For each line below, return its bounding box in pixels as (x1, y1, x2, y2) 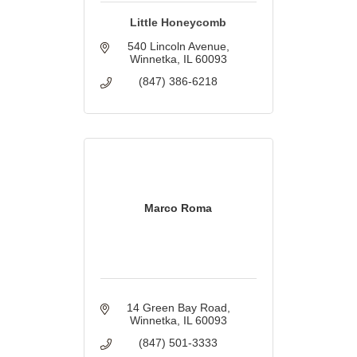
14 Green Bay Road (126, 301, 227, 315)
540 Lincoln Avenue (127, 40, 226, 53)
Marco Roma (144, 202, 213, 215)
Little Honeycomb (130, 16, 227, 29)
